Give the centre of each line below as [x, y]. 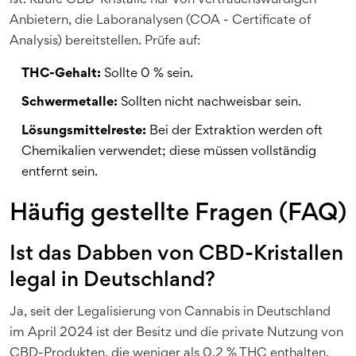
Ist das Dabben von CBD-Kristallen [176, 255]
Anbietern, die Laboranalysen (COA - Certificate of [160, 21]
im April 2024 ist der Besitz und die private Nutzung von [176, 333]
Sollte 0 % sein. [147, 74]
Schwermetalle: [70, 103]
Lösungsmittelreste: [84, 131]
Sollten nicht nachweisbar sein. [209, 103]
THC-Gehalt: [61, 74]
